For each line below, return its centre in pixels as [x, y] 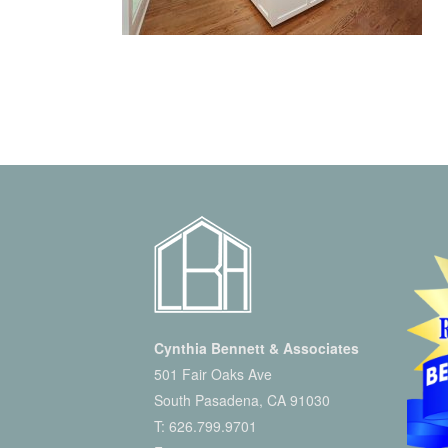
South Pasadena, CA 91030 [242, 400]
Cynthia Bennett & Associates [257, 348]
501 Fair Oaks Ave [213, 374]
